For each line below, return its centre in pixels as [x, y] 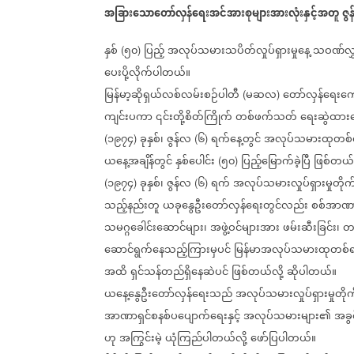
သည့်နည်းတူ [132, 206]
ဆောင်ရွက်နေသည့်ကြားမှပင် [168, 250]
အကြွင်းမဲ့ [141, 339]
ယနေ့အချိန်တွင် [138, 162]
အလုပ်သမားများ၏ [287, 316]
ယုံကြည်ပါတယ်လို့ [206, 339]
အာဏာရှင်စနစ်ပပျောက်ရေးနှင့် [172, 316]
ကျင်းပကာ [128, 117]
